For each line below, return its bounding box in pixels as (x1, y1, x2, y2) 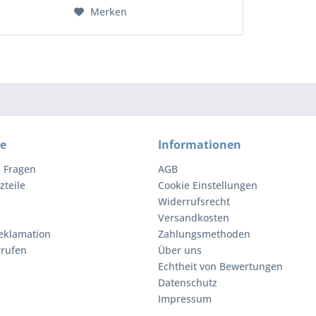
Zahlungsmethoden (158, 227, 250, 241)
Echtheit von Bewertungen (158, 260, 283, 274)
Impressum (158, 292, 212, 306)
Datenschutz (158, 276, 217, 290)
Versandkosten (158, 211, 229, 225)
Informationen (158, 137, 241, 153)
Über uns (158, 243, 202, 257)
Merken (90, 5, 128, 19)
